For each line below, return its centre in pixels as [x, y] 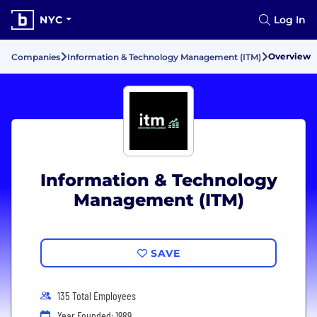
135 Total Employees [97, 295]
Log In [290, 20]
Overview [289, 56]
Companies [36, 57]
